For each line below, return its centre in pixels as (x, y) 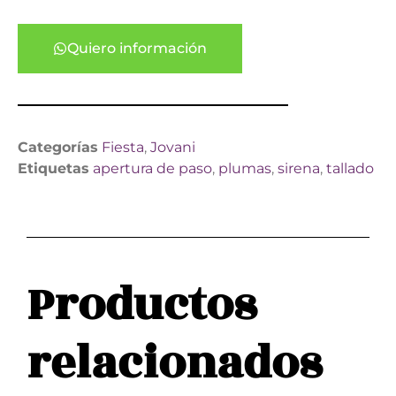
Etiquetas (53, 168)
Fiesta (123, 147)
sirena (299, 168)
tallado (350, 168)
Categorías (58, 147)
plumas (245, 168)
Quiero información (137, 48)
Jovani (173, 147)
